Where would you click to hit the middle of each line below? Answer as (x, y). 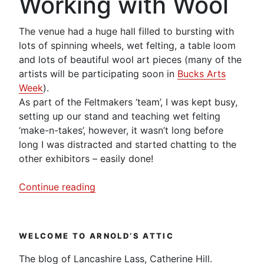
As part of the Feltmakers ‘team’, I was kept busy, (128, 102)
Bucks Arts (202, 73)
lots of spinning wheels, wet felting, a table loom (127, 45)
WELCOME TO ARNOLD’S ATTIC (97, 235)
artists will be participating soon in (98, 73)
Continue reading (57, 187)
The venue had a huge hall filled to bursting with (126, 31)
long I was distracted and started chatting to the (128, 144)
